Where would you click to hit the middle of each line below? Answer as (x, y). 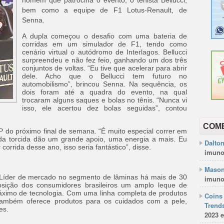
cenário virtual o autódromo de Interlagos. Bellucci (104, 52)
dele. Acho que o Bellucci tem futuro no (104, 76)
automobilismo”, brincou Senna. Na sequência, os (104, 84)
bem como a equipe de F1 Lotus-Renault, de (104, 10)
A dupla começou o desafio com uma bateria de (104, 36)
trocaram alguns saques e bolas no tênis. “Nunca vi (104, 100)
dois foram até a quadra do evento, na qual (104, 92)
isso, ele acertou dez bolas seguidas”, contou (104, 108)
